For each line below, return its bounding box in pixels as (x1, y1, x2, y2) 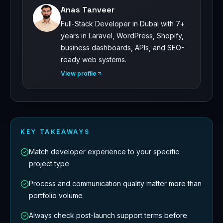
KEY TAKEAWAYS (20, 128, 90, 136)
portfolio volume (29, 191, 83, 200)
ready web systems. (61, 55, 126, 64)
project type (29, 159, 69, 168)
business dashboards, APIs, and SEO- (61, 43, 184, 52)
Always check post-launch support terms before (29, 211, 187, 220)
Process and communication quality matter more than (29, 179, 202, 188)
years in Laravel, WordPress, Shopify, (61, 31, 184, 40)
